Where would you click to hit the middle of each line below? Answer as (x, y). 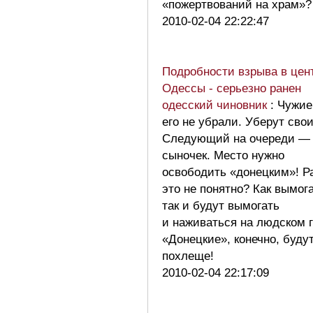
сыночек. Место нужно (223, 155)
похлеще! (193, 256)
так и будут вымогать (221, 205)
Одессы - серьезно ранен (232, 88)
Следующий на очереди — (236, 138)
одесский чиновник (216, 105)
